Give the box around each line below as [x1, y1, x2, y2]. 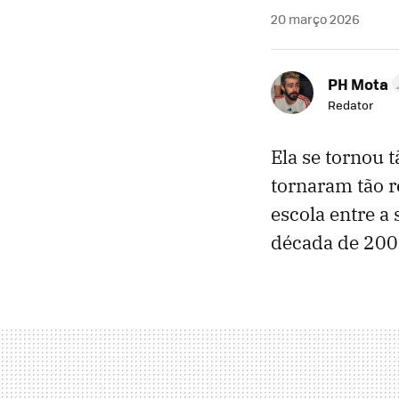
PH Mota [328, 72, 388, 94]
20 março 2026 [271, 9, 360, 28]
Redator [328, 95, 373, 113]
